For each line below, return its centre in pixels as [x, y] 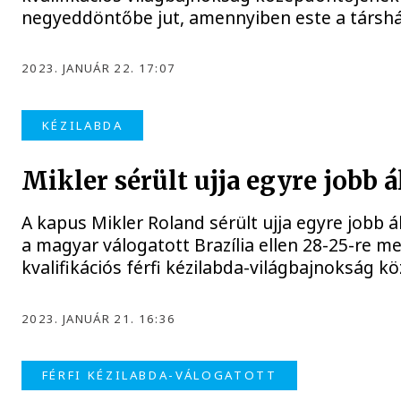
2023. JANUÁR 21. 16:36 [99, 319]
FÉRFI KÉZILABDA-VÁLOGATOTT [159, 375]
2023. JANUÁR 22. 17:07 [99, 68]
